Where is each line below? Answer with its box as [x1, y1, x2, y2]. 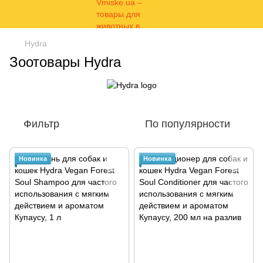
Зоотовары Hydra [9, 54, 121, 70]
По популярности [145, 118, 230, 130]
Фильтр [23, 118, 59, 130]
